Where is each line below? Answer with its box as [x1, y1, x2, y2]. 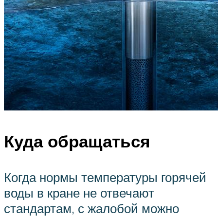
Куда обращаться [4, 130, 150, 152]
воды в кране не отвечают [4, 184, 154, 200]
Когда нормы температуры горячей [4, 169, 206, 185]
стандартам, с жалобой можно [4, 200, 179, 216]
